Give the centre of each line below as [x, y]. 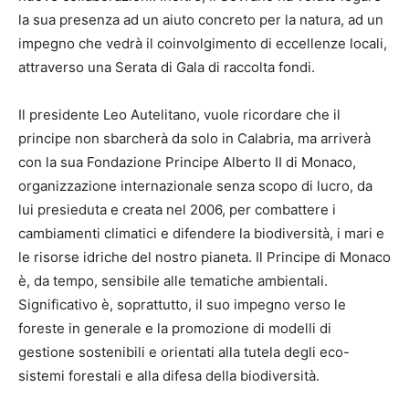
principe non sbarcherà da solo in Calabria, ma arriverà [194, 138]
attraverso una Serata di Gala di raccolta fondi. [167, 67]
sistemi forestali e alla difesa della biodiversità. [169, 375]
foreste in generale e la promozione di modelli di [175, 328]
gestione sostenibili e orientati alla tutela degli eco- [184, 351]
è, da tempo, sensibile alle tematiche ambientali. [173, 280]
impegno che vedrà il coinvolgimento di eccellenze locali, [203, 43]
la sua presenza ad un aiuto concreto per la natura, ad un [201, 19]
